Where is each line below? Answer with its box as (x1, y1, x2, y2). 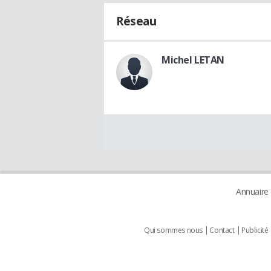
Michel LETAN (162, 53, 224, 67)
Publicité (241, 224, 269, 235)
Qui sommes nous (144, 224, 203, 235)
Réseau (116, 13, 157, 29)
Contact (209, 224, 235, 235)
